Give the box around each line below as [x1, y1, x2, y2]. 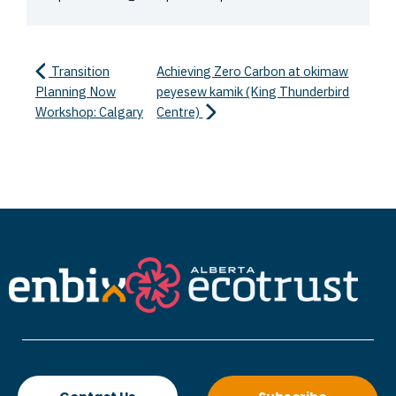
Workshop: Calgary [35, 103, 143, 120]
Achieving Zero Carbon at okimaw [156, 63, 349, 80]
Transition [48, 63, 110, 80]
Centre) [156, 103, 203, 120]
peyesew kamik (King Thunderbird [156, 83, 350, 100]
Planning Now [35, 83, 116, 100]
